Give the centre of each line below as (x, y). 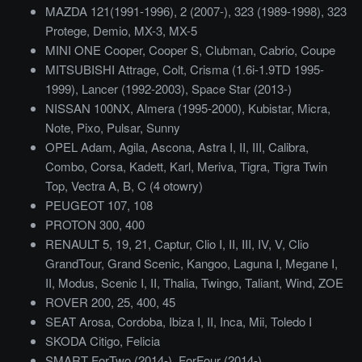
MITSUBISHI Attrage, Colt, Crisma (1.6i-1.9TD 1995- (185, 69)
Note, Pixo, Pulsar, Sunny (113, 128)
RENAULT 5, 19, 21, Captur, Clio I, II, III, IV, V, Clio (177, 244)
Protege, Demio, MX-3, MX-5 (121, 31)
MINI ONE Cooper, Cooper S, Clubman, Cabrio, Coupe (190, 50)
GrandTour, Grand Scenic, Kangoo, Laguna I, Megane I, (192, 263)
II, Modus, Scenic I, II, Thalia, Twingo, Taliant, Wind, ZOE (194, 283)
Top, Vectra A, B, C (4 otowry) (124, 186)
